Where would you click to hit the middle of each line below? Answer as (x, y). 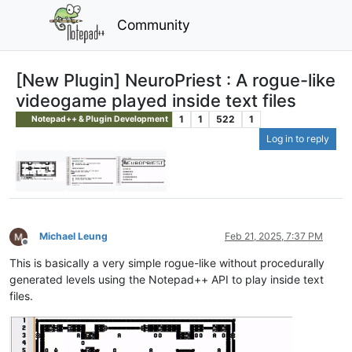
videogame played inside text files (156, 100)
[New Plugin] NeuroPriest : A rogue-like (176, 80)
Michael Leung (73, 236)
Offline (39, 248)
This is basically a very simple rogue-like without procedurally (167, 263)
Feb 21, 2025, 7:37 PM (274, 236)
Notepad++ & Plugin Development (99, 119)
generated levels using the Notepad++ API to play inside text (167, 280)
